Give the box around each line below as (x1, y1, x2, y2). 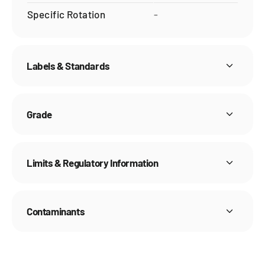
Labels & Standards (27, 60, 110, 72)
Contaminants (27, 205, 85, 218)
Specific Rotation (27, 8, 106, 21)
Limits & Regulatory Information (27, 157, 159, 169)
